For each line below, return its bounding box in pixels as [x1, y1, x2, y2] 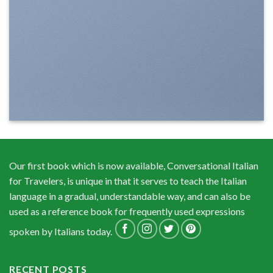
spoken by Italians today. [9, 225, 114, 238]
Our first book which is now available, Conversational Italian [9, 160, 258, 171]
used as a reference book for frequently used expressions [9, 205, 245, 217]
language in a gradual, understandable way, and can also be [9, 190, 250, 202]
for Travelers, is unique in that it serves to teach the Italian [9, 175, 247, 186]
